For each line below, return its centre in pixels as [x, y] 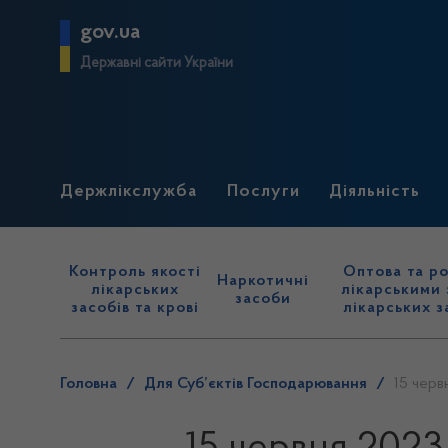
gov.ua [110, 32]
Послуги [263, 192]
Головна [88, 384]
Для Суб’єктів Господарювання [255, 384]
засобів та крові [135, 308]
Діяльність [375, 192]
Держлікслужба [128, 192]
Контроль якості [135, 272]
